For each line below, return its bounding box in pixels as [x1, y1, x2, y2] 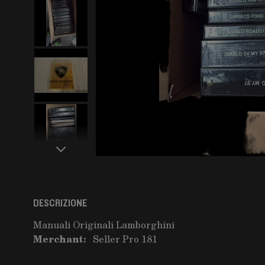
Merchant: [33, 231, 86, 246]
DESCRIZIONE [33, 198, 87, 209]
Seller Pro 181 [93, 232, 157, 245]
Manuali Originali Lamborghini [33, 218, 174, 231]
